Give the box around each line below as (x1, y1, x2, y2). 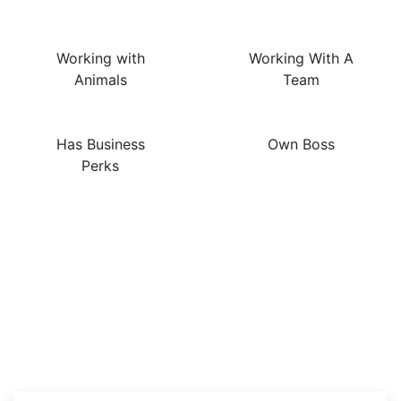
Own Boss (267, 134, 335, 153)
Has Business (55, 134, 145, 153)
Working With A (248, 48, 354, 67)
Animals (73, 70, 127, 89)
